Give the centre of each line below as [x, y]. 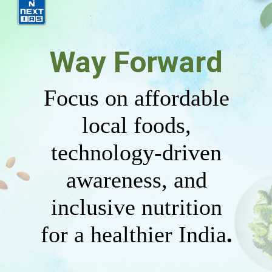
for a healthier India [133, 235]
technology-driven [137, 153]
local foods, [136, 125]
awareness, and [136, 180]
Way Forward [136, 62]
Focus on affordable [136, 98]
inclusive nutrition [136, 207]
